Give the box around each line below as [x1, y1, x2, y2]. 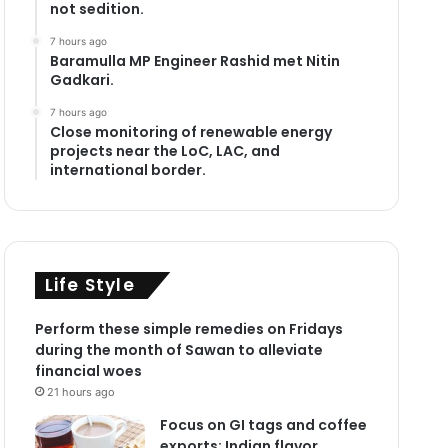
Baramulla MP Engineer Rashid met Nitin [49, 50, 340, 71]
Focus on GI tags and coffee [159, 414, 367, 435]
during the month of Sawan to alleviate [34, 339, 323, 360]
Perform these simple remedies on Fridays [34, 318, 343, 339]
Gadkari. [49, 69, 114, 90]
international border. [49, 159, 206, 180]
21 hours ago [46, 384, 115, 399]
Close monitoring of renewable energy [49, 121, 332, 142]
